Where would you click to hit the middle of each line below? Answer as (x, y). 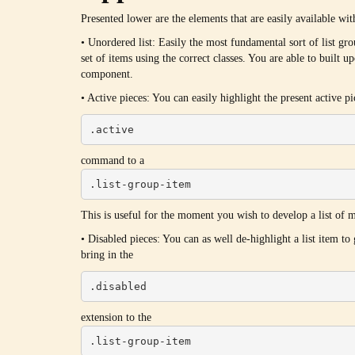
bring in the (107, 255)
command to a (113, 160)
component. (107, 74)
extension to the (116, 317)
